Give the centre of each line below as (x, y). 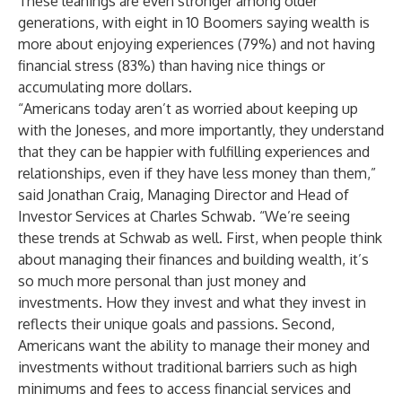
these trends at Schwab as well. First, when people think (200, 238)
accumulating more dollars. (105, 87)
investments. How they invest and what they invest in (192, 302)
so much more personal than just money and (162, 281)
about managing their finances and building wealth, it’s (193, 259)
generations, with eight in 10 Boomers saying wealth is (194, 22)
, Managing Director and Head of (245, 195)
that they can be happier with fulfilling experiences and (194, 152)
